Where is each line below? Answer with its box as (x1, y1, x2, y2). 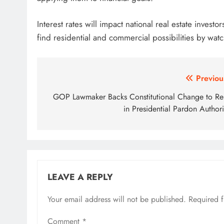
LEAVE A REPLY (47, 170, 113, 183)
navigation (46, 89, 105, 107)
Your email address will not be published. (47, 193, 186, 205)
